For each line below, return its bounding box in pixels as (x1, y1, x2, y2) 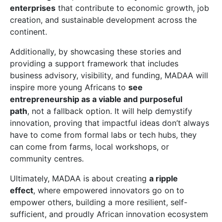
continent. (10, 27, 47, 37)
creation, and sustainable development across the (10, 15, 197, 25)
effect (10, 185, 33, 195)
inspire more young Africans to (10, 82, 128, 92)
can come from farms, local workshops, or (10, 142, 169, 152)
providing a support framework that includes (10, 58, 178, 68)
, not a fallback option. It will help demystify (27, 106, 192, 116)
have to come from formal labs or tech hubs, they (10, 130, 197, 140)
